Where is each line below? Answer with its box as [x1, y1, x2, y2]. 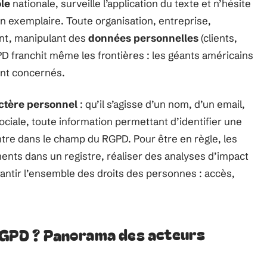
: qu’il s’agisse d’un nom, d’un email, [77, 98, 245, 110]
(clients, [198, 32, 237, 44]
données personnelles [88, 32, 198, 44]
